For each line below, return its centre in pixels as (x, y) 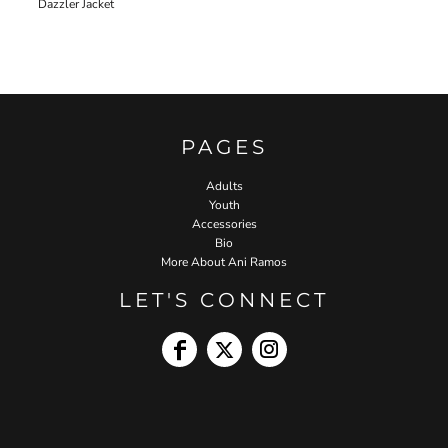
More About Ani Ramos (224, 261)
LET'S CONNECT (224, 299)
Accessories (224, 223)
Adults (224, 185)
